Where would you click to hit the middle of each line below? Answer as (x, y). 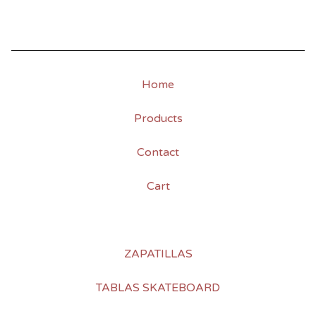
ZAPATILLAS (158, 254)
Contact (158, 153)
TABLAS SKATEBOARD (158, 288)
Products (158, 119)
